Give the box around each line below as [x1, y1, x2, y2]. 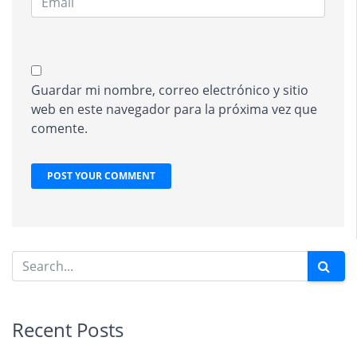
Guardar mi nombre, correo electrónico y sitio [31, 80, 308, 99]
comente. [31, 119, 88, 137]
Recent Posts [12, 316, 124, 343]
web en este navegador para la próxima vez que [31, 100, 317, 118]
